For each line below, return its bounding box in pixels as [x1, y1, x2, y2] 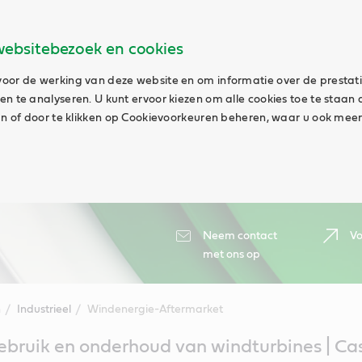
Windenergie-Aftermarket [86, 304, 223, 315]
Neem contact [203, 230, 277, 242]
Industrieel [16, 304, 71, 315]
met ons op [203, 249, 260, 260]
